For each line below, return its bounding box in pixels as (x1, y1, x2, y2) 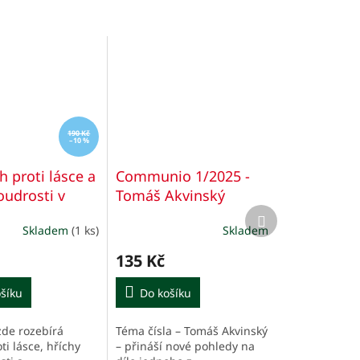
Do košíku (140, 285, 192, 301)
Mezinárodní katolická (116, 205, 267, 225)
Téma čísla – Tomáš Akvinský (116, 323, 268, 339)
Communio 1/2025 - (116, 166, 251, 186)
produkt (264, 219, 308, 235)
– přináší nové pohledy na (116, 338, 256, 354)
